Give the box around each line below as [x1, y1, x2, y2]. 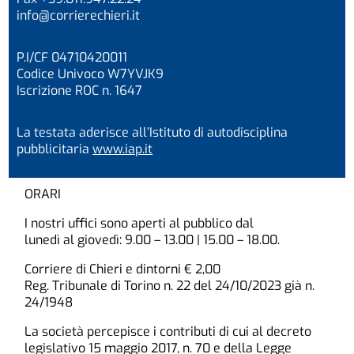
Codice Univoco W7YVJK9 [17, 65, 164, 82]
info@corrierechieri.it [17, 6, 141, 24]
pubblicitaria [17, 140, 93, 157]
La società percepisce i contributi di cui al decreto [24, 322, 312, 340]
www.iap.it [92, 140, 153, 157]
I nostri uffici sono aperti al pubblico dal [24, 214, 254, 232]
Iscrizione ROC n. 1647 [17, 81, 143, 99]
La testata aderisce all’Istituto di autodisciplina [17, 123, 288, 141]
